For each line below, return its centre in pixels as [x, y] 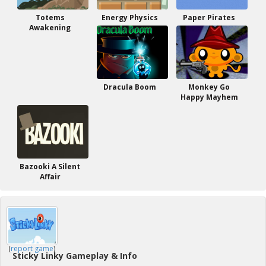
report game [32, 248]
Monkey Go [209, 87]
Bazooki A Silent [50, 167]
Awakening [50, 28]
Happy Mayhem [209, 97]
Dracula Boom [129, 87]
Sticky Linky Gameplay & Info [75, 256]
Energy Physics [129, 18]
